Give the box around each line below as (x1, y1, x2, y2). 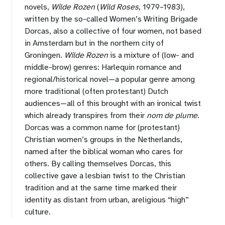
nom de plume (147, 110, 197, 121)
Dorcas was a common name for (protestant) (25, 123, 180, 133)
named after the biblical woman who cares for (25, 147, 183, 157)
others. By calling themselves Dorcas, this (25, 159, 171, 169)
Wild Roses (99, 2, 139, 12)
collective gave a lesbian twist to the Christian (25, 171, 185, 181)
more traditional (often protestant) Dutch (25, 86, 168, 96)
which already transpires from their (25, 110, 147, 121)
